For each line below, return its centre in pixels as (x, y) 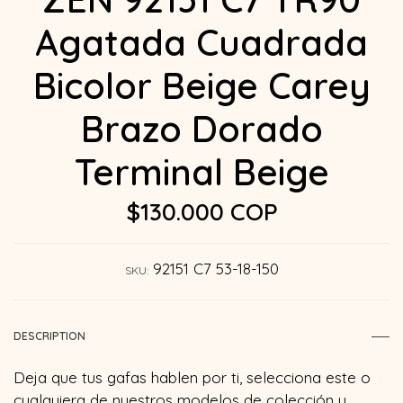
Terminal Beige (201, 171)
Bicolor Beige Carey (201, 85)
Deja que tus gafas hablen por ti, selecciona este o (192, 377)
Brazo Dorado (201, 128)
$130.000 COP (201, 211)
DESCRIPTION (49, 336)
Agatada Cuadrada (201, 42)
